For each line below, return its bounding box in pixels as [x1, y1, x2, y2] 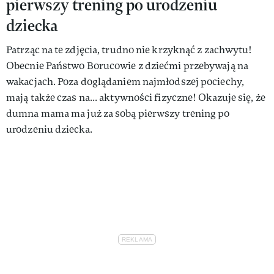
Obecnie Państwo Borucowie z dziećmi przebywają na [6, 59, 248, 72]
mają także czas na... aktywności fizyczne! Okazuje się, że [6, 91, 265, 104]
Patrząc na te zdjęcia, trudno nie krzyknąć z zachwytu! [6, 43, 253, 56]
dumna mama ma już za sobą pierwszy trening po [6, 106, 230, 120]
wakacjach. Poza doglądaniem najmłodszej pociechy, [6, 75, 244, 88]
